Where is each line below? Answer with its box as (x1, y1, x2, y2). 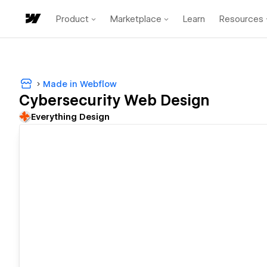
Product (56, 13, 89, 24)
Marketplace (110, 13, 162, 24)
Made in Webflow (43, 79, 117, 89)
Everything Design (31, 112, 110, 122)
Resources (219, 13, 263, 24)
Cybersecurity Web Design (19, 92, 209, 110)
